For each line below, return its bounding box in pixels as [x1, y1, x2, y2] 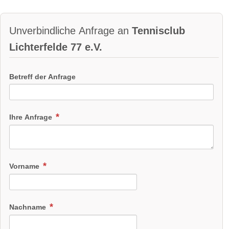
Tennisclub [132, 25, 185, 37]
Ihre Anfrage [9, 113, 54, 122]
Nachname [9, 203, 48, 212]
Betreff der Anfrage [9, 72, 76, 81]
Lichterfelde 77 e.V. [9, 41, 102, 53]
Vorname [9, 162, 41, 171]
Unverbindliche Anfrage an [9, 25, 132, 37]
